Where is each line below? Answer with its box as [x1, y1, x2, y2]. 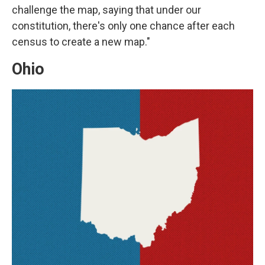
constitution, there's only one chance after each [12, 20, 235, 32]
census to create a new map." [12, 35, 150, 48]
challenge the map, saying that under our [12, 4, 201, 16]
